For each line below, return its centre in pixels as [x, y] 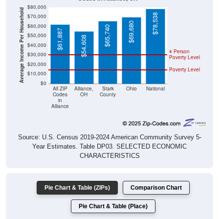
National [155, 78]
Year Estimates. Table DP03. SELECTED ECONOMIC [109, 136]
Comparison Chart [156, 177]
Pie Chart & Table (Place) [113, 196]
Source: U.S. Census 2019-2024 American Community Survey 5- [109, 127]
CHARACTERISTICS [109, 145]
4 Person [179, 41]
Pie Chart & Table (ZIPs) [77, 177]
